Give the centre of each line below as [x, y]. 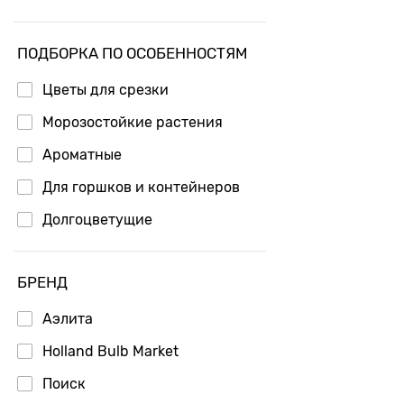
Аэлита [68, 318]
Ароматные [82, 154]
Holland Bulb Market [110, 351]
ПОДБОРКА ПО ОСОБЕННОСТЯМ [132, 53]
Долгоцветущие [97, 219]
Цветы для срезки [106, 89]
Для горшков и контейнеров [141, 187]
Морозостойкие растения [133, 122]
